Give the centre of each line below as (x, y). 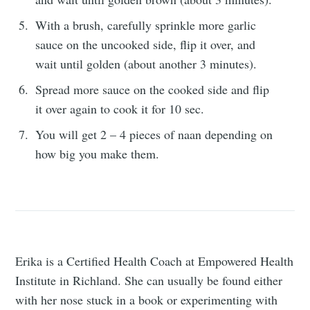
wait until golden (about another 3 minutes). (146, 63)
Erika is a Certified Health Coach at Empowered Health (155, 261)
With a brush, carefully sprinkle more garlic (146, 25)
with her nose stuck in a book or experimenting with (147, 299)
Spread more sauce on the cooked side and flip (153, 89)
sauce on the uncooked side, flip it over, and (146, 44)
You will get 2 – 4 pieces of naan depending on (154, 134)
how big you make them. (98, 153)
